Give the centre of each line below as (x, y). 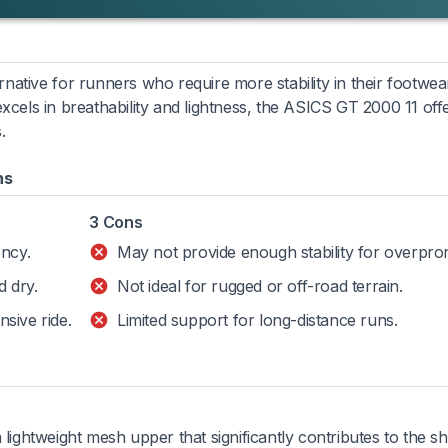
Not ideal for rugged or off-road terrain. (260, 285)
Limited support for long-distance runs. (257, 319)
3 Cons (116, 221)
